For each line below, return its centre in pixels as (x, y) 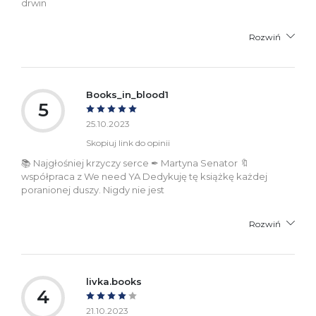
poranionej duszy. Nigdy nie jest (93, 189)
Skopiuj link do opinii (128, 142)
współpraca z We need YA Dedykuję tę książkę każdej (144, 176)
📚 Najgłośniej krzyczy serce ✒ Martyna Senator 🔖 (135, 163)
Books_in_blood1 (127, 94)
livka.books (114, 281)
